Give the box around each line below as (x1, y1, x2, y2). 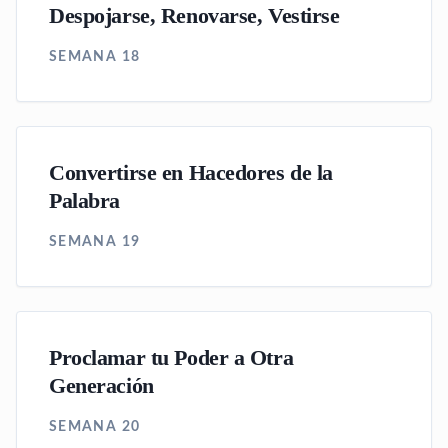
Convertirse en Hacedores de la (49, 161, 334, 185)
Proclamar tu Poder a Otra (49, 346, 294, 370)
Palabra (49, 189, 120, 213)
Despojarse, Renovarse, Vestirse (49, 4, 340, 28)
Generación (49, 374, 154, 398)
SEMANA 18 (49, 50, 141, 64)
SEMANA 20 (49, 420, 141, 434)
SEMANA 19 (49, 235, 141, 249)
